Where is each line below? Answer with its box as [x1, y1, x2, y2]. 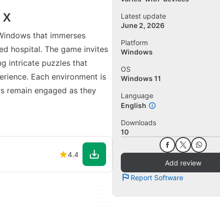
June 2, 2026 [121, 21, 165, 30]
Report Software [131, 173, 183, 182]
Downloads [121, 118, 156, 127]
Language [121, 91, 153, 100]
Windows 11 [121, 74, 161, 83]
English [121, 101, 146, 110]
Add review [165, 158, 201, 167]
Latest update [121, 12, 166, 21]
